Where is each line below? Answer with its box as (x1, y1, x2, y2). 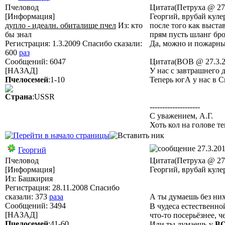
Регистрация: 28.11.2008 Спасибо (5, 183, 120, 192)
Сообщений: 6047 (5, 57, 66, 66)
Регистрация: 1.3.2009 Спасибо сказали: (5, 39, 142, 48)
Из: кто (116, 21, 143, 30)
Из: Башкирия (5, 174, 53, 183)
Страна (5, 92, 32, 101)
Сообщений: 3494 (5, 201, 66, 210)
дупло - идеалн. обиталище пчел (5, 21, 116, 30)
